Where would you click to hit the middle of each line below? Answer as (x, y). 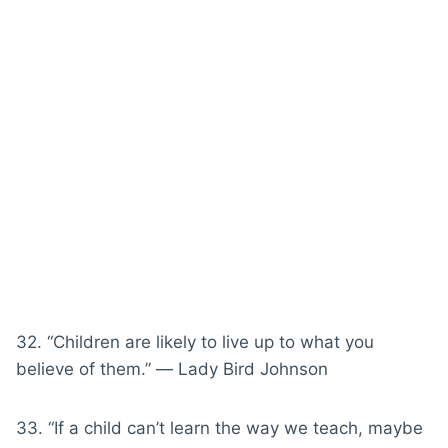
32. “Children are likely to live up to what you (195, 341)
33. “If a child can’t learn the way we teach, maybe (219, 427)
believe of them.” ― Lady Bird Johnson (172, 368)
